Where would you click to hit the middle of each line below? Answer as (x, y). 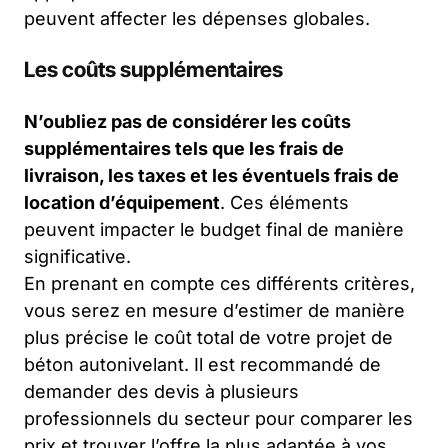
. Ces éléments (284, 202)
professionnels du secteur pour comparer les (218, 418)
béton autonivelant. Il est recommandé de (202, 364)
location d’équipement (122, 202)
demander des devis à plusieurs (161, 391)
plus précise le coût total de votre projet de (208, 337)
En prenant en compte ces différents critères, (219, 283)
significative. (77, 256)
